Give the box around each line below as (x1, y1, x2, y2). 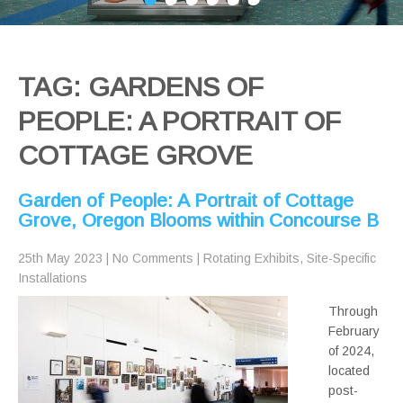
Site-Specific (307, 251, 376, 266)
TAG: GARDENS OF (18, 72, 264, 103)
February (328, 324, 380, 339)
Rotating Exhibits (203, 251, 300, 266)
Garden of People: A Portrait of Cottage (18, 190, 354, 211)
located (328, 363, 370, 379)
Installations (18, 271, 87, 286)
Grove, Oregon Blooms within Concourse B (18, 210, 379, 231)
